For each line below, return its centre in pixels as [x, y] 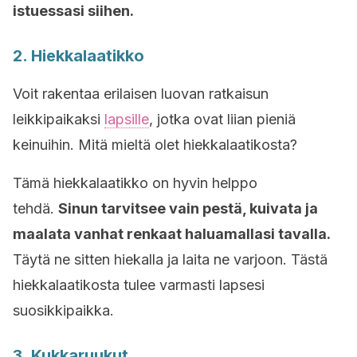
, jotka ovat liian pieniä [222, 119]
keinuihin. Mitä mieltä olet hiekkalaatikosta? [155, 145]
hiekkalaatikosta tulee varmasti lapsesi [139, 285]
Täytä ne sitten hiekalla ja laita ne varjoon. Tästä [170, 259]
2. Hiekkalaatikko [78, 56]
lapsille [127, 119]
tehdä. [35, 208]
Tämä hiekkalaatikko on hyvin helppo [135, 183]
